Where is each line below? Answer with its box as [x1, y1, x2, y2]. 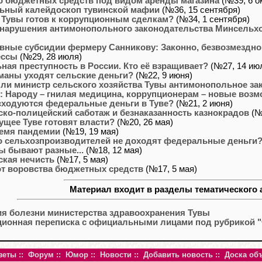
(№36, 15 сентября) [160, 5, 240, 15]
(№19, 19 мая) [60, 126, 119, 136]
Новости [100, 250, 132, 259]
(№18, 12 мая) [84, 145, 142, 155]
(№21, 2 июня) [174, 98, 233, 108]
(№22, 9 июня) [133, 70, 192, 80]
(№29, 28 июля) [18, 51, 82, 61]
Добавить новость [143, 250, 213, 259]
